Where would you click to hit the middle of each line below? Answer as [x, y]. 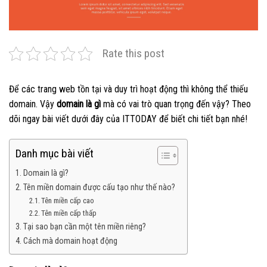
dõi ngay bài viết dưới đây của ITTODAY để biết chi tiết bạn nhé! [128, 119]
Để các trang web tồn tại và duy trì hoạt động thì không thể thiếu [128, 89]
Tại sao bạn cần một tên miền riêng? [84, 226]
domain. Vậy [33, 104]
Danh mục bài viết [55, 154]
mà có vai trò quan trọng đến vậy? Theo [176, 104]
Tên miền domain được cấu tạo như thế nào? [99, 187]
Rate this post [133, 54]
